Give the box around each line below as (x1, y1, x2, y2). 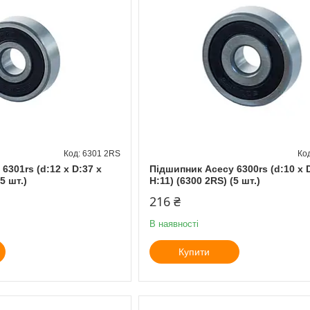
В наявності (149, 218, 199, 229)
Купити (179, 246, 210, 257)
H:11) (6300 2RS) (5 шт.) (149, 174, 260, 186)
